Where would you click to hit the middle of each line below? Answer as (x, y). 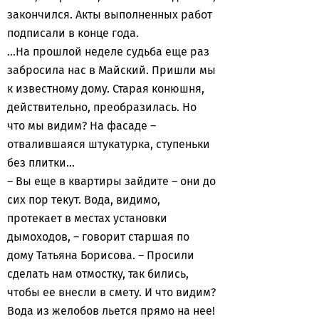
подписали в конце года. (74, 33)
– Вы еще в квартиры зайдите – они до (111, 181)
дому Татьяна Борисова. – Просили (101, 255)
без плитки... (42, 163)
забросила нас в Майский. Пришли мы (111, 70)
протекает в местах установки (87, 218)
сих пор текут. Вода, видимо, (84, 200)
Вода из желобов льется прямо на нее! (111, 311)
